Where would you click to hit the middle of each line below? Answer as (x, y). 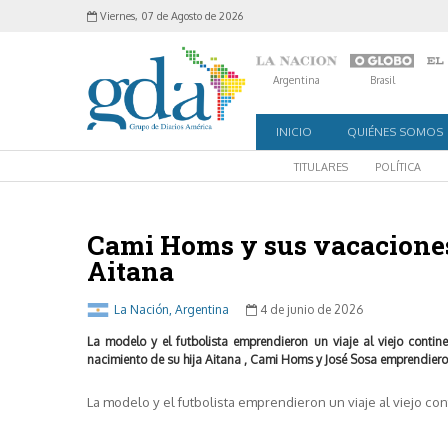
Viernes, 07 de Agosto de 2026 (170, 16)
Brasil (382, 80)
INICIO (294, 131)
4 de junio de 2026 (310, 309)
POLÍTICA (398, 166)
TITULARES (321, 166)
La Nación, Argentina (171, 309)
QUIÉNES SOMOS (395, 131)
